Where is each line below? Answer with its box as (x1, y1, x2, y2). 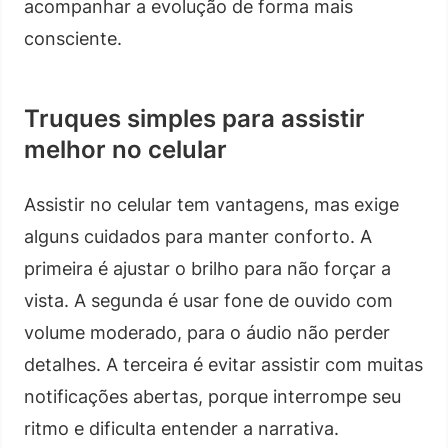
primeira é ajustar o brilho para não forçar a (24, 257, 391, 279)
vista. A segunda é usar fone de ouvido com (24, 289, 393, 311)
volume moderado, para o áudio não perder (24, 321, 390, 343)
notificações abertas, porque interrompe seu (24, 385, 401, 407)
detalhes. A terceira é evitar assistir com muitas (24, 353, 423, 375)
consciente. (24, 27, 122, 49)
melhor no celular (24, 134, 227, 164)
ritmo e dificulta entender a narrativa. (24, 417, 339, 439)
